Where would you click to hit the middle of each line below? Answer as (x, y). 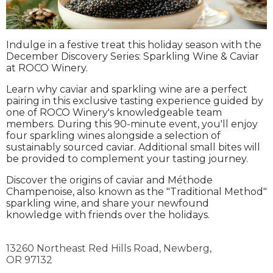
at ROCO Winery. (47, 68)
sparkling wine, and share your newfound (108, 203)
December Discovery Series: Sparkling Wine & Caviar (133, 56)
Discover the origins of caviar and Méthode (109, 180)
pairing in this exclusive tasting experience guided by (135, 101)
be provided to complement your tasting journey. (127, 158)
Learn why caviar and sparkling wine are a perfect (127, 89)
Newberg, (187, 248)
